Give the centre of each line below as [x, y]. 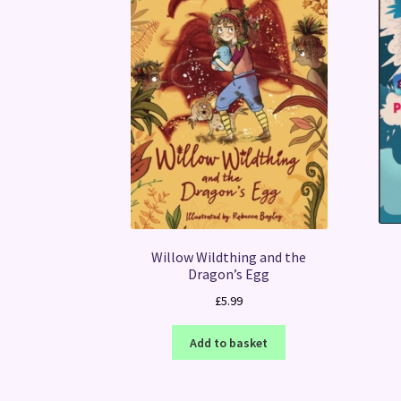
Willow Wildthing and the [229, 257]
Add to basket [229, 342]
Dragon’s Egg [229, 274]
